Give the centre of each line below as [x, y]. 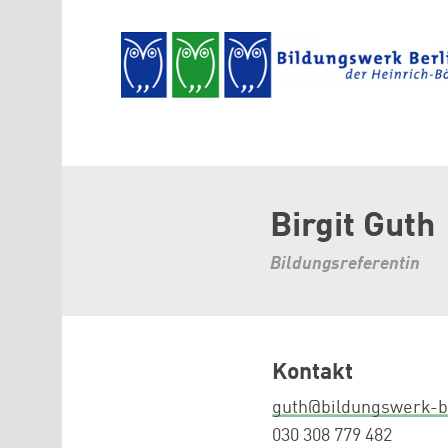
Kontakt [312, 372]
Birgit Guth [352, 226]
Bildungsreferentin [345, 263]
